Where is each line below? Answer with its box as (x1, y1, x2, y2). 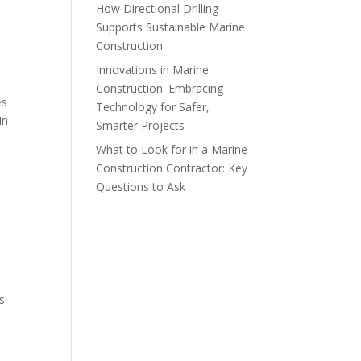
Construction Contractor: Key (96, 160, 248, 176)
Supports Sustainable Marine (96, 19, 246, 35)
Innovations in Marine (96, 62, 210, 77)
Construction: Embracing (96, 81, 224, 96)
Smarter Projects (96, 118, 185, 133)
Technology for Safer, (96, 99, 210, 114)
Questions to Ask (96, 179, 186, 194)
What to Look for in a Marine (96, 142, 248, 157)
